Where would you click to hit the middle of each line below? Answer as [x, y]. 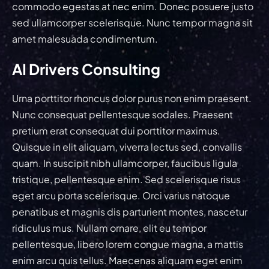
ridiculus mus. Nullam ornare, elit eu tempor [109, 228]
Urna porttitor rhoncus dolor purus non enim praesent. [132, 98]
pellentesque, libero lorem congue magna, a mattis [128, 244]
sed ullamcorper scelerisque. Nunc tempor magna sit [132, 22]
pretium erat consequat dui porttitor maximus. [116, 130]
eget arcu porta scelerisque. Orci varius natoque [121, 195]
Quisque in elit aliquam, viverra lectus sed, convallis [127, 147]
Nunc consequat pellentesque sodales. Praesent [122, 114]
